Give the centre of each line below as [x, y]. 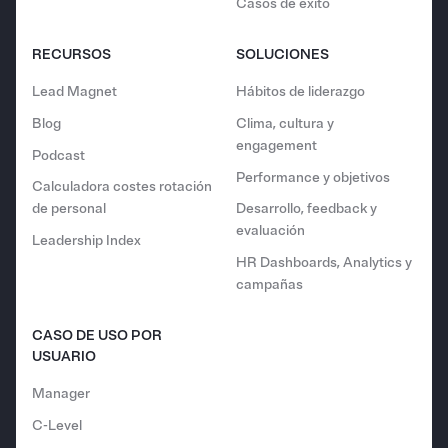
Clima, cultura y [285, 124]
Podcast [58, 155]
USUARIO [64, 356]
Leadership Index [86, 240]
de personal [69, 209]
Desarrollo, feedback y [306, 209]
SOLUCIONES [282, 54]
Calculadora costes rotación [122, 187]
